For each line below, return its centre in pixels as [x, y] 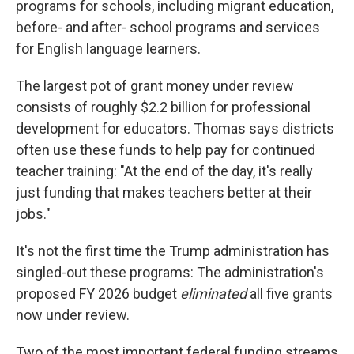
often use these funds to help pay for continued [166, 150]
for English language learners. [108, 49]
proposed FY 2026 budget [98, 294]
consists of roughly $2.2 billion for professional [163, 107]
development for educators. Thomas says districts [175, 128]
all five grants [291, 294]
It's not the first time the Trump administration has [173, 251]
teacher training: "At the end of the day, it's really [164, 171]
